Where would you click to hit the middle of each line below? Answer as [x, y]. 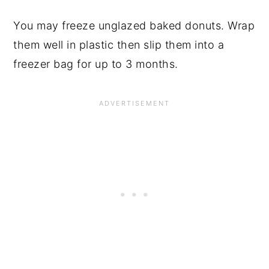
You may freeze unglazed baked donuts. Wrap [134, 26]
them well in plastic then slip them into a [119, 45]
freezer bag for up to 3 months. [96, 64]
